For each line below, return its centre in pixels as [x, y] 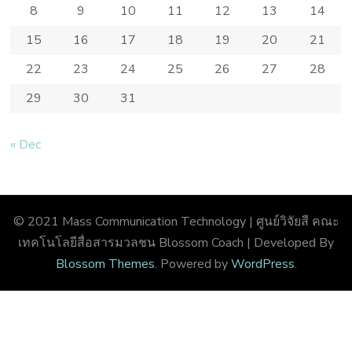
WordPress [262, 264]
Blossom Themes [105, 264]
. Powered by [192, 264]
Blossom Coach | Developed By [245, 242]
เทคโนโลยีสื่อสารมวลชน [87, 242]
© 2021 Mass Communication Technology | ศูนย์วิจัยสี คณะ [176, 221]
